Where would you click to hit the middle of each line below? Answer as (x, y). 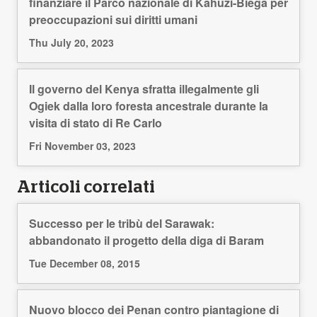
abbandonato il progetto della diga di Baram (146, 241)
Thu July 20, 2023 (71, 43)
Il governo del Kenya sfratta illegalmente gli (144, 89)
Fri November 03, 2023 (82, 146)
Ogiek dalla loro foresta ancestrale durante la (149, 106)
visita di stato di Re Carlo (96, 123)
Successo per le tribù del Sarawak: (122, 224)
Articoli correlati (86, 188)
